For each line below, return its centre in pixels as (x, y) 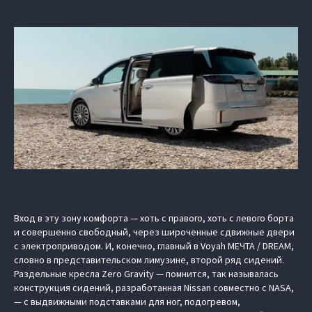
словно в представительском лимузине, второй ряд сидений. (149, 260)
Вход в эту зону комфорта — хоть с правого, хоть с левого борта (154, 218)
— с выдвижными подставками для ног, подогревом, (127, 302)
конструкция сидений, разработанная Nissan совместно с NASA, (154, 288)
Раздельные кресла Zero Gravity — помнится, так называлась (146, 274)
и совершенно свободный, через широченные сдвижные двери (154, 232)
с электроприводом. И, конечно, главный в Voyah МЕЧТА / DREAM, (154, 246)
